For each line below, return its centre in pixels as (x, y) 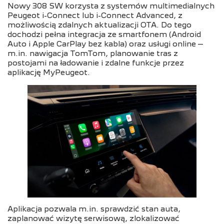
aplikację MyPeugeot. (49, 73)
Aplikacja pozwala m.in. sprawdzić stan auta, (94, 209)
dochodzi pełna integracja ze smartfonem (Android (104, 35)
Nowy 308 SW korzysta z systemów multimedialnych (111, 6)
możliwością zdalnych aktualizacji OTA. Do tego (99, 25)
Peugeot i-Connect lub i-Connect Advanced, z (95, 16)
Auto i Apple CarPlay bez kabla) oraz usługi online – (105, 44)
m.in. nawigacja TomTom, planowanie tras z (93, 54)
